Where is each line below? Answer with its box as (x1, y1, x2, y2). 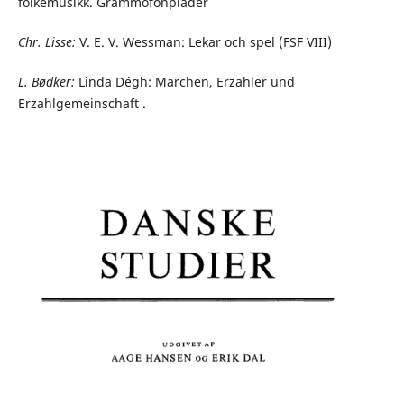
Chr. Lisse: (17, 32, 76, 50)
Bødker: (27, 73, 75, 90)
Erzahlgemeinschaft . (17, 95, 150, 112)
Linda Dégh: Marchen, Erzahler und (74, 73, 295, 90)
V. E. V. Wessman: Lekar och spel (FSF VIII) (75, 32, 335, 50)
